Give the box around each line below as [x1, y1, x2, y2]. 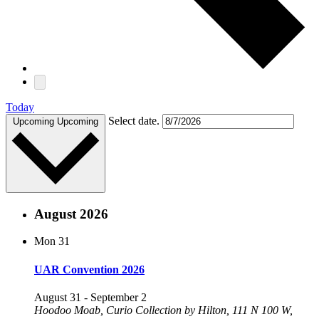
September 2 [90, 291, 147, 303]
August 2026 [34, 206, 108, 221]
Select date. [108, 115, 162, 127]
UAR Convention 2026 [34, 263, 145, 276]
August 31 [34, 291, 81, 303]
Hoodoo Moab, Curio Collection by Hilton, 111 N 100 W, [34, 303, 293, 316]
